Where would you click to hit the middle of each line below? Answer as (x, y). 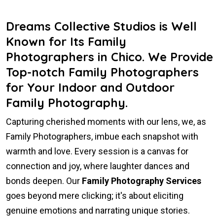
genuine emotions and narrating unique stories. (98, 210)
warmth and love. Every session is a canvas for (97, 151)
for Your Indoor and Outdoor (90, 87)
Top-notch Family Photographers (102, 72)
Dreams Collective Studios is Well (101, 26)
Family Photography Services (142, 181)
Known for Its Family (66, 41)
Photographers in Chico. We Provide (110, 57)
